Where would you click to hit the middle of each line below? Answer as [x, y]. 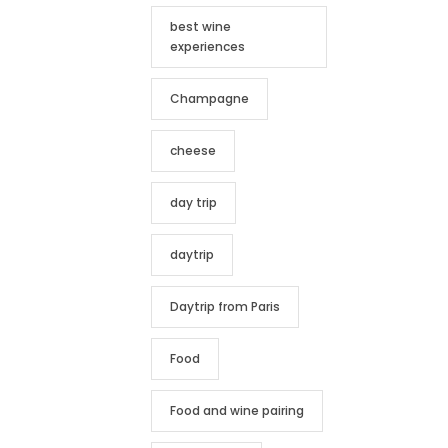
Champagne [209, 98]
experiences [207, 46]
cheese [193, 150]
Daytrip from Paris [225, 306]
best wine [200, 26]
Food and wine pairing [237, 410]
